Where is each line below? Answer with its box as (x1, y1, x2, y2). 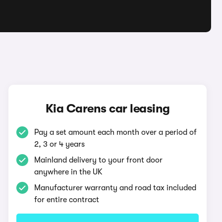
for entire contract (34, 195, 100, 204)
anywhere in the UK (34, 167, 103, 176)
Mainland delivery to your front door (34, 156, 163, 165)
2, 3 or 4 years (34, 140, 85, 149)
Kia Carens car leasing (45, 102, 170, 115)
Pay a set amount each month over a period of (34, 128, 197, 137)
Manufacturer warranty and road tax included (34, 183, 197, 192)
